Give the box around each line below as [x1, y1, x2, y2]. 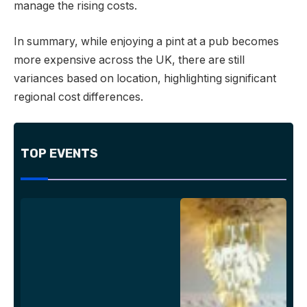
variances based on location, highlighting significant [14, 71, 276, 85]
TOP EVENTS [21, 145, 98, 161]
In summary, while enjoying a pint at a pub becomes [14, 34, 279, 48]
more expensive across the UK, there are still [14, 53, 245, 66]
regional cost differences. [14, 90, 143, 103]
